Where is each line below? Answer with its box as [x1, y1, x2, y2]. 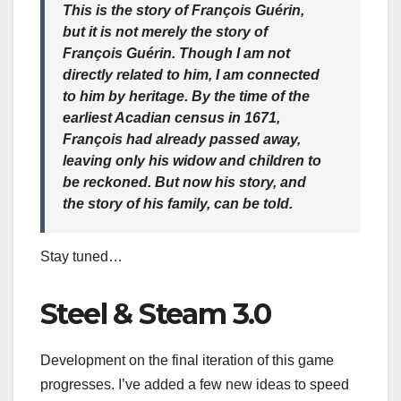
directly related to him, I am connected [63, 67, 320, 83]
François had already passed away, [63, 132, 301, 148]
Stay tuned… [40, 248, 123, 264]
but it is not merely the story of [63, 24, 268, 40]
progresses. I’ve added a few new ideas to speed [40, 376, 349, 392]
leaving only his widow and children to [63, 153, 321, 169]
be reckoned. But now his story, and [63, 175, 306, 191]
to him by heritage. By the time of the [63, 89, 310, 105]
